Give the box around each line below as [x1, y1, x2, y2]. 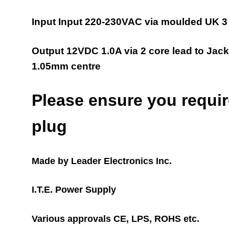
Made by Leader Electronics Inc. [32, 155, 172, 166]
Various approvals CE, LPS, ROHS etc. [32, 213, 200, 224]
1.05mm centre [32, 60, 101, 72]
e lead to [164, 45, 207, 56]
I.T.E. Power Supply [32, 185, 117, 195]
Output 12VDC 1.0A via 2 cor [32, 45, 165, 56]
